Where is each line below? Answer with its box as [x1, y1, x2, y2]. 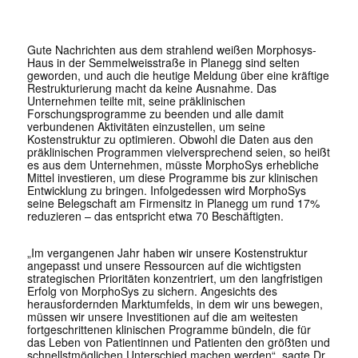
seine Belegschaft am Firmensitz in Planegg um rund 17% [26, 195, 320, 212]
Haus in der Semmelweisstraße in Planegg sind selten [26, 54, 300, 71]
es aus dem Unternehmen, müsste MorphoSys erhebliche [26, 157, 319, 173]
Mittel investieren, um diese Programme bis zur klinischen [26, 169, 318, 186]
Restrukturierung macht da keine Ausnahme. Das [26, 80, 276, 97]
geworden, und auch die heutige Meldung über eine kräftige [26, 67, 329, 84]
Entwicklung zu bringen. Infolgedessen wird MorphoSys [26, 182, 306, 199]
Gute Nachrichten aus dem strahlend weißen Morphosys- [26, 42, 316, 58]
